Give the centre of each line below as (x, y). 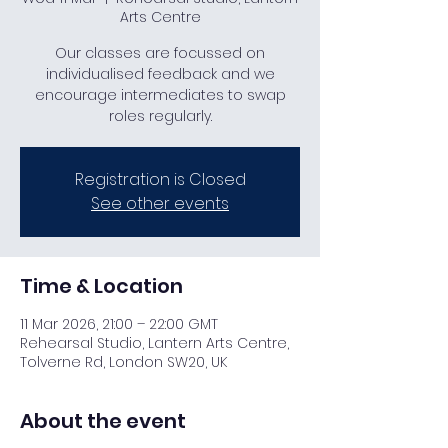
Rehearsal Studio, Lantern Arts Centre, (154, 343)
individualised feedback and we (160, 74)
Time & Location (101, 286)
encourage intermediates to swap (160, 95)
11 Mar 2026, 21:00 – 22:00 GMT (119, 324)
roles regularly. (160, 116)
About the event (103, 421)
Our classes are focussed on (160, 53)
